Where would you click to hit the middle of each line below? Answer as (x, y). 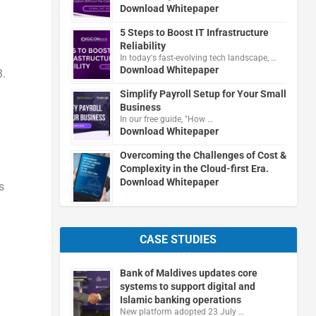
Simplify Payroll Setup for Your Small (203, 93)
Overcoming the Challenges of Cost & (203, 155)
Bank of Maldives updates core (188, 273)
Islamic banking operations (180, 299)
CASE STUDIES (178, 239)
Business (140, 107)
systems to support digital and (187, 286)
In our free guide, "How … (166, 119)
